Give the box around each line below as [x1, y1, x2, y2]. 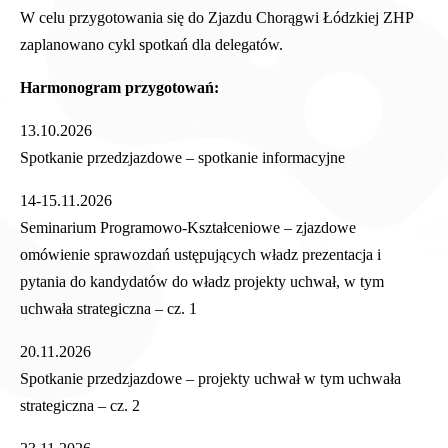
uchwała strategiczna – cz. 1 [20, 299, 197, 317]
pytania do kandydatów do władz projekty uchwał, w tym [20, 272, 384, 290]
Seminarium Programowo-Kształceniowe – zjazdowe [20, 218, 356, 236]
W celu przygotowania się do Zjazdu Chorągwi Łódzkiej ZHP [20, 8, 413, 26]
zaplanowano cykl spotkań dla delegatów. [20, 35, 283, 53]
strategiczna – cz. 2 [20, 396, 140, 414]
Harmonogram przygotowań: [20, 78, 219, 96]
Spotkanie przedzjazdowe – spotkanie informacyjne [20, 148, 345, 166]
